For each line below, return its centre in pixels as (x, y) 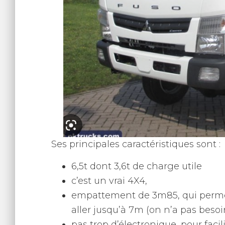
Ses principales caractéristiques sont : (136, 144)
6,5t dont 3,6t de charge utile (137, 166)
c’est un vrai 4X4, (109, 181)
